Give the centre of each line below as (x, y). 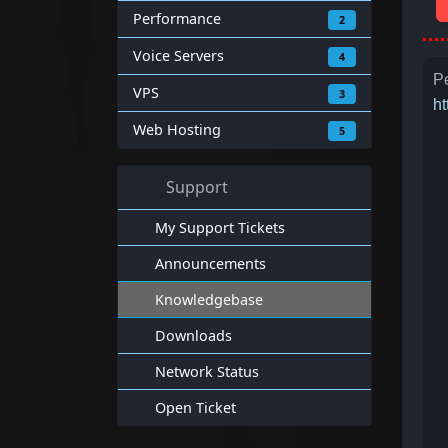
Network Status (207, 371)
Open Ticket (195, 407)
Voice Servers (178, 55)
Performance (177, 18)
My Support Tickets (220, 227)
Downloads (193, 335)
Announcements (210, 263)
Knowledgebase (209, 299)
